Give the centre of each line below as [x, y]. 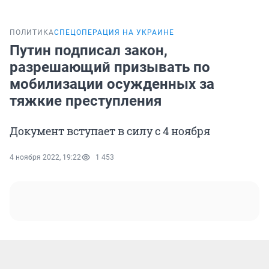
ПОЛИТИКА [32, 33]
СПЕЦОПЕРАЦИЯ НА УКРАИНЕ [114, 33]
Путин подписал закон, [89, 51]
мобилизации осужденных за [112, 84]
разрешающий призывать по [110, 68]
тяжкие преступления [86, 101]
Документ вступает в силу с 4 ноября [110, 131]
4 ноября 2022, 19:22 [45, 158]
